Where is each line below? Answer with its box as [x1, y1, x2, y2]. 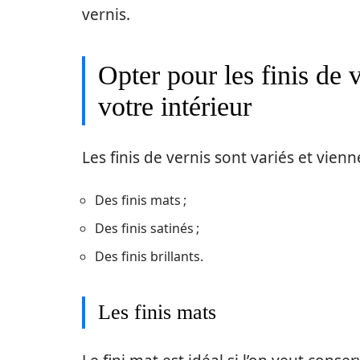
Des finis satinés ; [95, 219, 199, 237]
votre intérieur [98, 91, 252, 121]
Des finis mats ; [95, 190, 186, 209]
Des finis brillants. [95, 247, 203, 265]
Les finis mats [98, 300, 216, 324]
